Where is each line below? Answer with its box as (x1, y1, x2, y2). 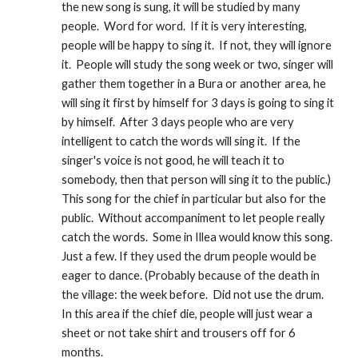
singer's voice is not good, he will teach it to (62, 153, 285, 167)
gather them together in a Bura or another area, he (62, 77, 327, 90)
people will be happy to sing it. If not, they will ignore (62, 38, 332, 52)
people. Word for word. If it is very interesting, (62, 19, 308, 33)
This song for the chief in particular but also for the (62, 192, 327, 205)
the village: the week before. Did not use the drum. (62, 288, 324, 301)
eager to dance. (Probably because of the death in (62, 268, 320, 282)
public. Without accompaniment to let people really (62, 211, 326, 225)
